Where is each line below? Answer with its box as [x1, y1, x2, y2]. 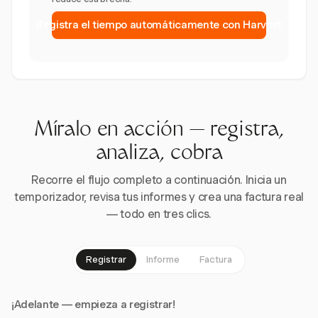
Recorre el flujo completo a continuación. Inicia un [31, 173, 287, 187]
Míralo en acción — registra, [33, 121, 285, 142]
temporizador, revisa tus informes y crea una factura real [14, 190, 304, 204]
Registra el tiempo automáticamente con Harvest [35, 18, 283, 32]
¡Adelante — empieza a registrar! [11, 298, 175, 312]
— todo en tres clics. [106, 207, 212, 221]
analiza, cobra [95, 144, 223, 165]
